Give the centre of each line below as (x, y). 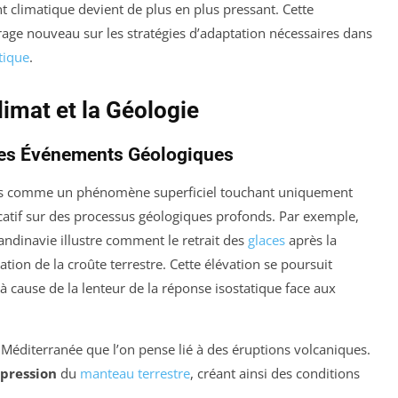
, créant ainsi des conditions (275, 374)
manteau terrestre (135, 374)
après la (311, 240)
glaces (267, 240)
